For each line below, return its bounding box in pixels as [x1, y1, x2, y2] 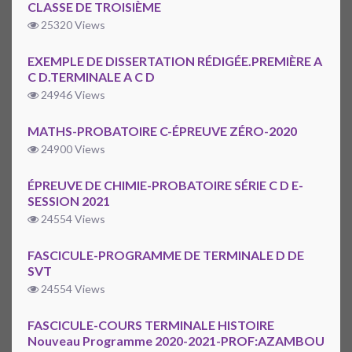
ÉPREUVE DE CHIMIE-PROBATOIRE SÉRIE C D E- [27, 178, 303, 193]
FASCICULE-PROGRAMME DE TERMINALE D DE [27, 247, 304, 263]
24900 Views [38, 142, 105, 156]
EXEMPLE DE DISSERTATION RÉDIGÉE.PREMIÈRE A [27, 53, 322, 69]
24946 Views [38, 88, 105, 102]
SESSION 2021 [27, 193, 110, 209]
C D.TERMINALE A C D [27, 69, 155, 85]
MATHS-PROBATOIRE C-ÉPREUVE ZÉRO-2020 [27, 123, 297, 139]
